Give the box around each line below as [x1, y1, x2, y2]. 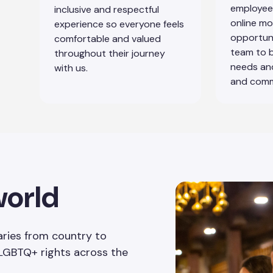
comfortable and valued [54, 32, 161, 45]
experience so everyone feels [54, 18, 184, 30]
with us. [54, 62, 88, 74]
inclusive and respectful [54, 3, 159, 16]
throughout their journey [54, 47, 165, 60]
